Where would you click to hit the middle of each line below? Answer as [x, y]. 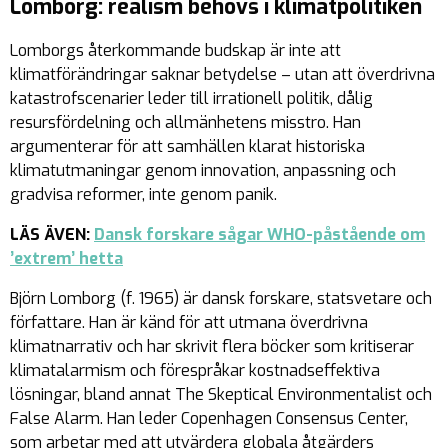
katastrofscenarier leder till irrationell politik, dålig [191, 99]
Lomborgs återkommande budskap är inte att [175, 51]
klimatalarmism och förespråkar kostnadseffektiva [195, 371]
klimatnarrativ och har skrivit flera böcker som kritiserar [212, 347]
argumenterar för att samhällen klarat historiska [187, 147]
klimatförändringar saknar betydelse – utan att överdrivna [222, 75]
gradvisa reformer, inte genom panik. [143, 195]
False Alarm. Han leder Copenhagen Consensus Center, [209, 419]
